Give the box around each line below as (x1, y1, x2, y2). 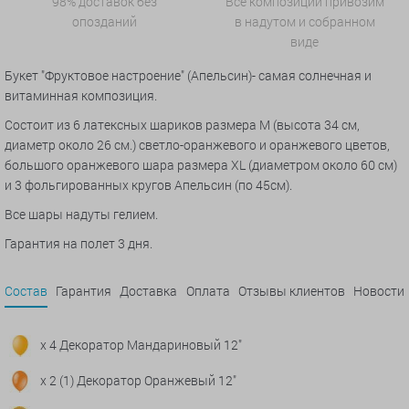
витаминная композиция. (5, 86, 157, 104)
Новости (352, 281, 404, 299)
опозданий (72, 12, 137, 30)
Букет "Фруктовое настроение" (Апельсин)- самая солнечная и (5, 66, 372, 84)
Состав (5, 281, 47, 299)
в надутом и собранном (234, 12, 375, 30)
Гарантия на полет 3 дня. (5, 234, 152, 252)
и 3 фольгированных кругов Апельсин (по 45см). (5, 175, 292, 194)
